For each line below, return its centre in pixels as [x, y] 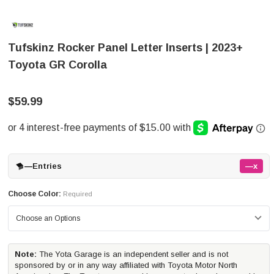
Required [78, 194]
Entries [47, 166]
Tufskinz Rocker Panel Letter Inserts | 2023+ [125, 48]
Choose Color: [35, 194]
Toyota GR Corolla [57, 65]
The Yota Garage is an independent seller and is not [132, 254]
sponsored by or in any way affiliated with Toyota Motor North [126, 265]
